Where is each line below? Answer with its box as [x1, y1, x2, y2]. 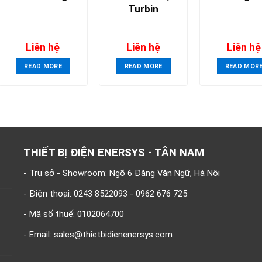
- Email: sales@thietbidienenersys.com [23, 229, 173, 240]
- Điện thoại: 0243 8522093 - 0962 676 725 [23, 188, 188, 199]
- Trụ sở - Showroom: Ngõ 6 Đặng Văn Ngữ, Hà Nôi [23, 168, 220, 179]
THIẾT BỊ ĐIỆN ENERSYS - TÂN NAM [23, 146, 205, 159]
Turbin [128, 3, 159, 15]
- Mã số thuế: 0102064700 [23, 209, 125, 220]
